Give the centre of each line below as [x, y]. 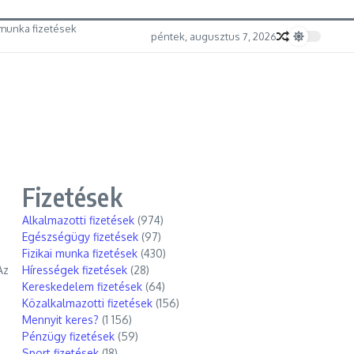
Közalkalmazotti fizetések [87, 303]
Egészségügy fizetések [80, 237]
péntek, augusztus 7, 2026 [214, 36]
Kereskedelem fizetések [82, 286]
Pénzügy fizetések [68, 336]
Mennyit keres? [60, 320]
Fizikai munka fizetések [80, 253]
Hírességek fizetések [75, 270]
